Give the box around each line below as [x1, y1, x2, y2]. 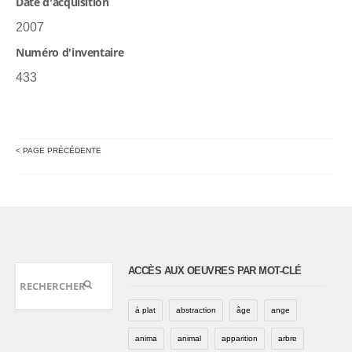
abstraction [175, 305, 216, 314]
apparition [221, 333, 258, 343]
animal [177, 333, 201, 343]
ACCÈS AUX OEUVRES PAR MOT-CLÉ [127, 264, 302, 277]
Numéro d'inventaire [16, 44, 124, 60]
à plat [134, 305, 156, 314]
